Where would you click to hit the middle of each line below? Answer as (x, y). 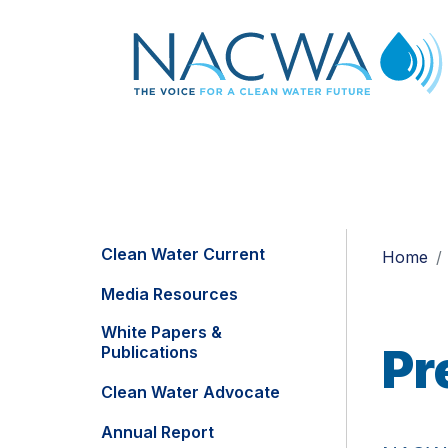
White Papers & (161, 332)
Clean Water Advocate (190, 392)
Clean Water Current (183, 254)
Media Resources (169, 294)
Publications (149, 352)
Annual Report (157, 432)
